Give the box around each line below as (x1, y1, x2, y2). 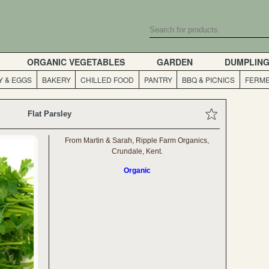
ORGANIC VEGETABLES (27, 55, 125, 68)
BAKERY (41, 74, 71, 85)
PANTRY (144, 74, 172, 85)
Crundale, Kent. (111, 147, 163, 156)
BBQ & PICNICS (182, 74, 235, 85)
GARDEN (157, 55, 193, 68)
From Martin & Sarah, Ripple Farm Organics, (65, 136, 209, 145)
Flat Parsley (27, 109, 71, 118)
